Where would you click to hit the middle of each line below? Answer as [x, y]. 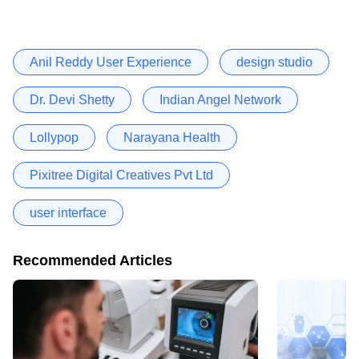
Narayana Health [172, 137]
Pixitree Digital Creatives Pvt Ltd [121, 175]
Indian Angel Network [220, 99]
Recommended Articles [93, 260]
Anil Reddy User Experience [111, 62]
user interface [68, 212]
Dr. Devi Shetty [72, 99]
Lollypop [54, 137]
